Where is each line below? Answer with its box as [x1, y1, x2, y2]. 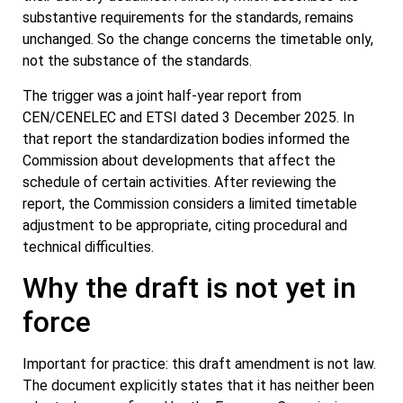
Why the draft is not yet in [22, 270, 356, 305]
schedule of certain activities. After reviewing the [22, 173, 336, 191]
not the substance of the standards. [22, 52, 252, 70]
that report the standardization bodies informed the [22, 130, 350, 148]
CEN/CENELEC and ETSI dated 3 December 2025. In [22, 108, 354, 126]
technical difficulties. [22, 237, 154, 255]
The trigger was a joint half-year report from [22, 86, 301, 104]
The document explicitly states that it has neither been [22, 376, 374, 394]
